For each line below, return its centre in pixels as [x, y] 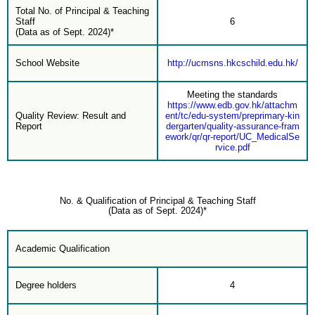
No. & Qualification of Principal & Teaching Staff [157, 201]
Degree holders [46, 285]
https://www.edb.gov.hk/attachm [232, 105]
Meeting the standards [232, 94]
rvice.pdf [232, 147]
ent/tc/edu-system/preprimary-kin [232, 115]
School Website [47, 63]
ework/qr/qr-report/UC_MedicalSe [232, 136]
